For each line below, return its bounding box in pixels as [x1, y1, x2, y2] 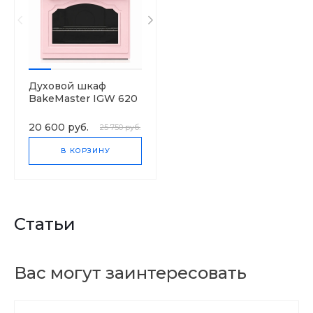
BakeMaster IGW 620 [29, 92, 138, 105]
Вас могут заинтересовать [14, 263, 247, 283]
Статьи [14, 214, 75, 234]
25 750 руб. [100, 122, 140, 132]
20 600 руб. [29, 121, 89, 133]
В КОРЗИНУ [60, 146, 110, 155]
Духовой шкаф [29, 80, 106, 92]
